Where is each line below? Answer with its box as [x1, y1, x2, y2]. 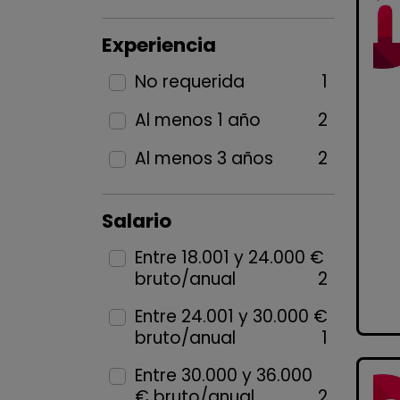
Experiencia [102, 31, 216, 59]
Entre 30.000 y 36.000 [134, 363, 312, 387]
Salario [102, 207, 171, 235]
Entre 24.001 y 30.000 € [134, 304, 328, 329]
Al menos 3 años [134, 146, 273, 171]
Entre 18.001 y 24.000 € [134, 246, 324, 270]
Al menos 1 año [134, 108, 261, 132]
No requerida [134, 70, 245, 94]
